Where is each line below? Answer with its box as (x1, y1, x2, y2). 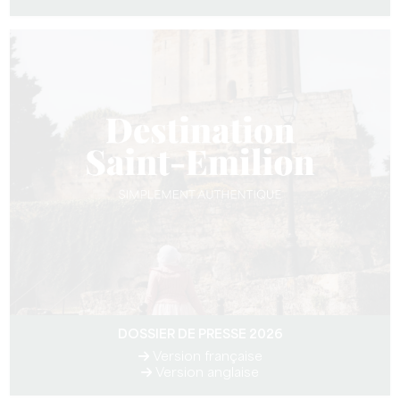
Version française (148, 351, 262, 363)
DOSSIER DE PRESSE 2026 (117, 329, 283, 341)
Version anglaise (152, 367, 259, 379)
